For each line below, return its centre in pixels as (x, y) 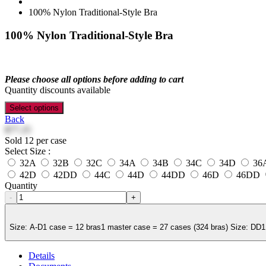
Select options (34, 108)
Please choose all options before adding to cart (94, 80)
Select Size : (28, 151)
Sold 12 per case (36, 141)
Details (42, 256)
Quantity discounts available (58, 90)
